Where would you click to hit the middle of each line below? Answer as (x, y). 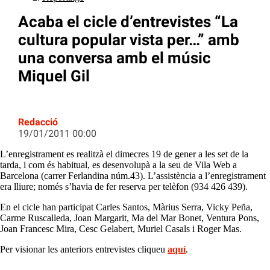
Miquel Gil (54, 76)
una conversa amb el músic (115, 58)
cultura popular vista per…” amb (129, 40)
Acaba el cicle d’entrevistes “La (128, 22)
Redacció (38, 122)
